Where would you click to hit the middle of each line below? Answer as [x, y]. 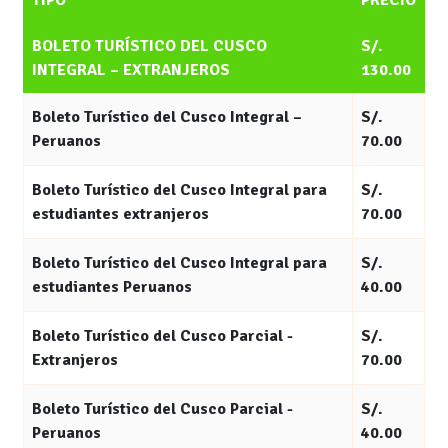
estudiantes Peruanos [112, 287]
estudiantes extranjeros [120, 214]
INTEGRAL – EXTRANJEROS [131, 70]
